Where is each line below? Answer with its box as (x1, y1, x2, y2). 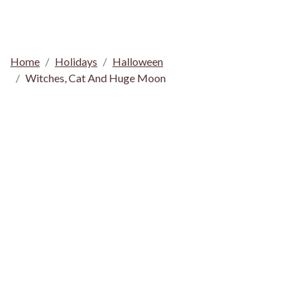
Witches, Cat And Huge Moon (25, 71, 166, 84)
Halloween (112, 55, 163, 68)
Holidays (55, 55, 97, 68)
